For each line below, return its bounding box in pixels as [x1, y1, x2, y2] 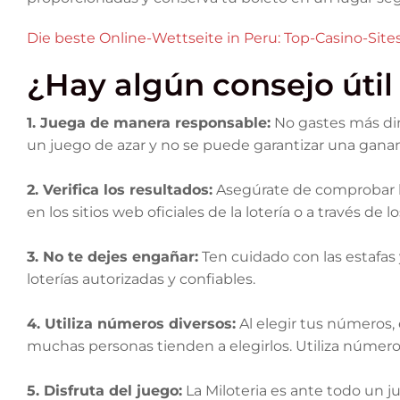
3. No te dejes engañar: [27, 248, 198, 265]
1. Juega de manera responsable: [27, 114, 271, 131]
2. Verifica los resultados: [27, 181, 212, 198]
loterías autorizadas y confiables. [27, 271, 255, 287]
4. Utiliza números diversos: [27, 315, 236, 332]
